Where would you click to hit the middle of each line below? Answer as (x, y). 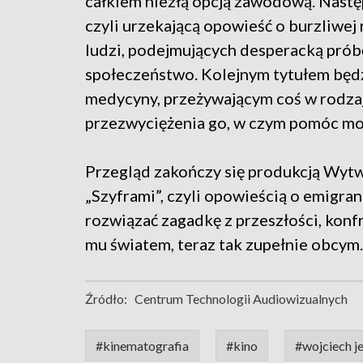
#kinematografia (142, 346)
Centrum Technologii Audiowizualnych (241, 299)
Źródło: (106, 299)
